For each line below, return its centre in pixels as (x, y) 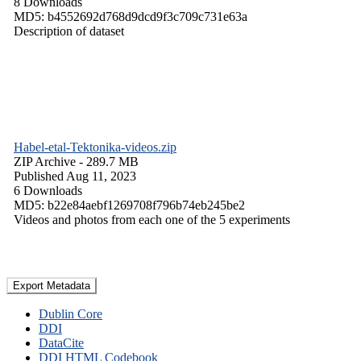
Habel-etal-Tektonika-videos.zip (95, 147)
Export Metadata (52, 285)
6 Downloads (48, 190)
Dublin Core (71, 313)
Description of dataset (69, 31)
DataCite (61, 342)
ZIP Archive (45, 161)
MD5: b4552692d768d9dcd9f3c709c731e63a (131, 16)
